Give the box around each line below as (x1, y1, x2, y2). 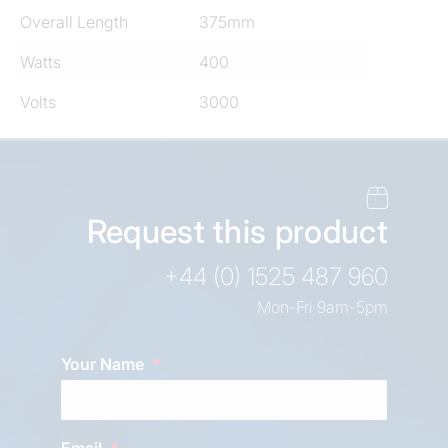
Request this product (86, 211, 388, 251)
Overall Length (20, 11, 128, 32)
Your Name (61, 353, 148, 374)
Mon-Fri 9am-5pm (257, 296, 388, 317)
